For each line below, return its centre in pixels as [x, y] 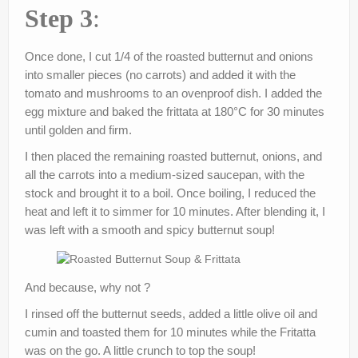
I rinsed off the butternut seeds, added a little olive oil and [171, 313]
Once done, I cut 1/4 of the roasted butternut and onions [169, 56]
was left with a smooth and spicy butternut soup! [150, 229]
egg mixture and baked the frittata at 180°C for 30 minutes [175, 111]
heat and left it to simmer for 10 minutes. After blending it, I [175, 211]
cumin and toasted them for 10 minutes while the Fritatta [170, 332]
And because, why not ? [88, 287]
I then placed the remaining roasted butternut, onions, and [173, 156]
